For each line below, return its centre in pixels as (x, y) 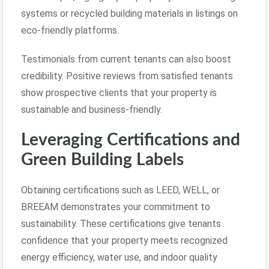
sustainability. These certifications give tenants (121, 223)
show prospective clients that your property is (119, 92)
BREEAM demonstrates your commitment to (116, 207)
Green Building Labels (102, 159)
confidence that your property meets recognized (124, 240)
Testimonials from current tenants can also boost (126, 59)
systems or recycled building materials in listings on (129, 13)
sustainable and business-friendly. (92, 109)
